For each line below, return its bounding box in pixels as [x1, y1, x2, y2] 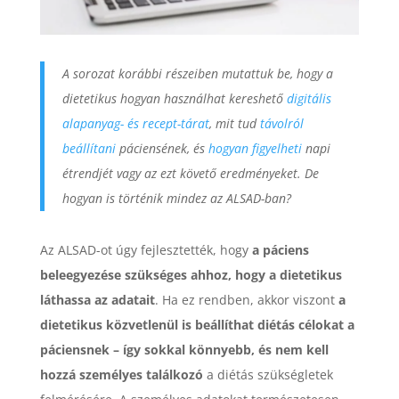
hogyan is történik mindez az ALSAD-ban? [61, 189, 291, 207]
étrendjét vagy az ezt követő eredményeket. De [61, 164, 319, 182]
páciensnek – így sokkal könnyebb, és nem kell [39, 340, 329, 358]
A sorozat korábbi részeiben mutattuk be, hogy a [61, 64, 333, 82]
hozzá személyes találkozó [39, 365, 203, 383]
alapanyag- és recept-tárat [61, 114, 209, 132]
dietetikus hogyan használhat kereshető [61, 89, 287, 107]
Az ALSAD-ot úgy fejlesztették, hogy [39, 240, 252, 258]
